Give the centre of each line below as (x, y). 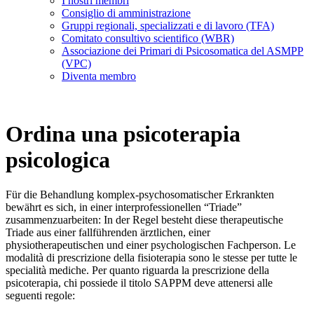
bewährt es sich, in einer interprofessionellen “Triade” (124, 207)
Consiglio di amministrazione (126, 13)
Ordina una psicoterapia (123, 134)
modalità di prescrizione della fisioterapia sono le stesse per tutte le (151, 257)
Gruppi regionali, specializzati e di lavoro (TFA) (168, 25)
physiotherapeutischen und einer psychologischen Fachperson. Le (151, 245)
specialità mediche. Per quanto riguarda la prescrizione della (137, 270)
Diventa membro (99, 76)
